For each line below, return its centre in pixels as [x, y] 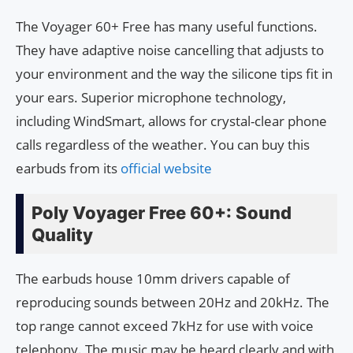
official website [166, 168]
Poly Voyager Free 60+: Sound [162, 212]
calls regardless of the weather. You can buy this [163, 144]
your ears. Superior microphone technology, [151, 97]
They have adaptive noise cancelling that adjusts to [170, 50]
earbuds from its [68, 168]
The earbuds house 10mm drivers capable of [153, 278]
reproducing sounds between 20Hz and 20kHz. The [173, 302]
